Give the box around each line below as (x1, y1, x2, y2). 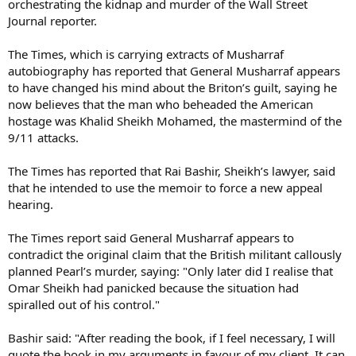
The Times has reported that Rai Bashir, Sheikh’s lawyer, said (8, 162, 335, 179)
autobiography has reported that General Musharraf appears (8, 62, 340, 79)
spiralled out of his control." (8, 296, 160, 312)
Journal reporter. (8, 12, 97, 29)
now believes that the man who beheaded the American (8, 95, 313, 112)
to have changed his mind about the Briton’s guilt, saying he (8, 79, 337, 95)
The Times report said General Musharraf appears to (8, 229, 294, 246)
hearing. (8, 195, 53, 212)
